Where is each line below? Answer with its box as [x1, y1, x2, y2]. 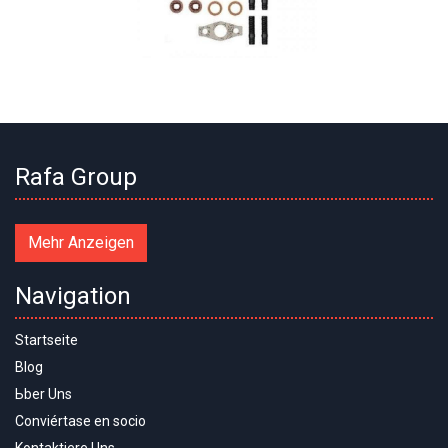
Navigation [15, 282, 131, 311]
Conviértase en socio [15, 413, 146, 430]
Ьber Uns [15, 386, 72, 403]
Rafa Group [15, 163, 137, 192]
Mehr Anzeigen [28, 233, 134, 253]
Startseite [15, 332, 78, 349]
